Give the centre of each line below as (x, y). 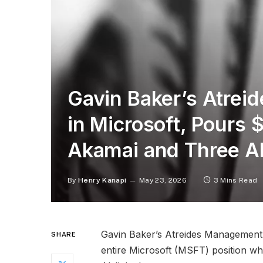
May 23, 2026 (163, 180)
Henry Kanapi (102, 180)
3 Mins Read (235, 180)
